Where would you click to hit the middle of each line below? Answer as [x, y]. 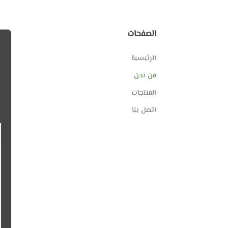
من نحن [145, 76]
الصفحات [142, 34]
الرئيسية [144, 59]
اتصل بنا [144, 110]
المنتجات [144, 93]
